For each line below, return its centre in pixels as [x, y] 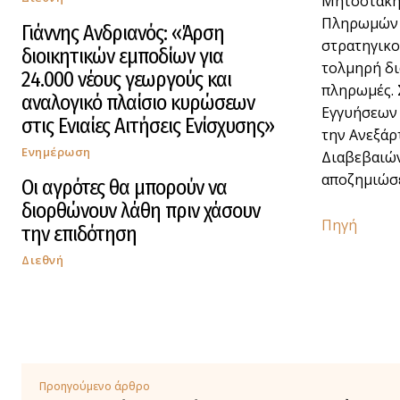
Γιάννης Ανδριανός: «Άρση [123, 33]
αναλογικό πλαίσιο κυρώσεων [138, 103]
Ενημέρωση [56, 152]
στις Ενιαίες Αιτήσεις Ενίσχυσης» [148, 126]
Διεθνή [42, 260]
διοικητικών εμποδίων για [122, 57]
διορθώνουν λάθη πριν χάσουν [141, 211]
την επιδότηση [79, 234]
